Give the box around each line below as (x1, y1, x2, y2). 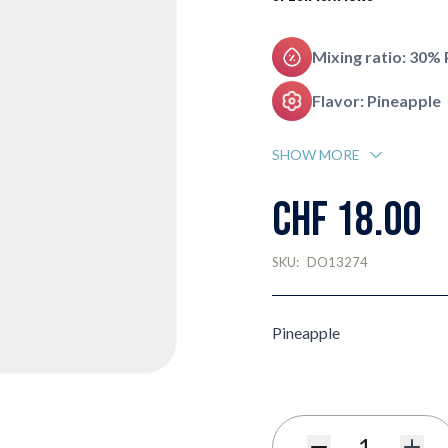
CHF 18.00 (271, 192, 421, 249)
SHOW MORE (271, 146, 360, 163)
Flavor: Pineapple (311, 91, 441, 110)
